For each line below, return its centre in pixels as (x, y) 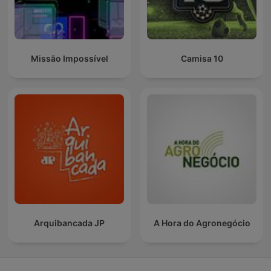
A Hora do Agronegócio (202, 223)
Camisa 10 (202, 59)
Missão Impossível (69, 59)
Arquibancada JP (69, 223)
